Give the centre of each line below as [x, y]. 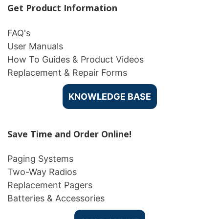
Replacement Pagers [50, 185]
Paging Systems [40, 158]
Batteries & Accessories [56, 198]
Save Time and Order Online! [69, 134]
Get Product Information [62, 8]
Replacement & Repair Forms [67, 72]
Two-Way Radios [43, 172]
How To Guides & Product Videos [76, 59]
